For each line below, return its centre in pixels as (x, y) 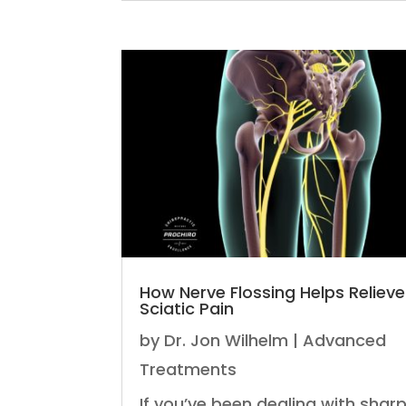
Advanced (345, 341)
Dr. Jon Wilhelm (227, 341)
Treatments (188, 370)
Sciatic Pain (187, 309)
